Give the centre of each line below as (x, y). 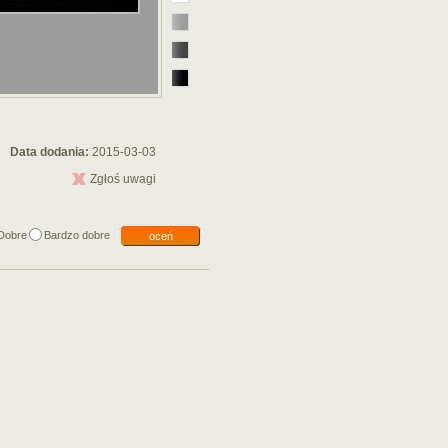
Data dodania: (50, 152)
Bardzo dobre (77, 235)
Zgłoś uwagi (122, 179)
